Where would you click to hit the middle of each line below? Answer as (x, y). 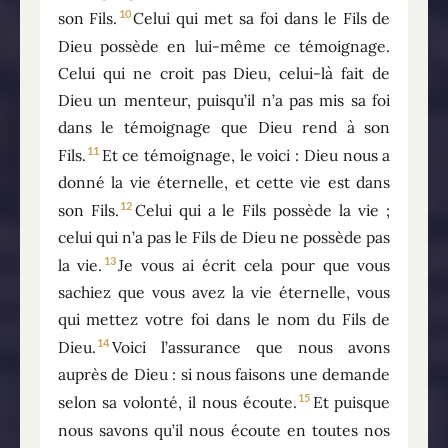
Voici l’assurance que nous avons (251, 347)
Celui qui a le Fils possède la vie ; (262, 210)
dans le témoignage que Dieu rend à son (224, 126)
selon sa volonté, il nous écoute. (177, 402)
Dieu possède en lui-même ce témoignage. (224, 45)
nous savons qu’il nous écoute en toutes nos (224, 429)
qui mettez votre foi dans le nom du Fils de (224, 319)
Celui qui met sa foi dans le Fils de (262, 18)
